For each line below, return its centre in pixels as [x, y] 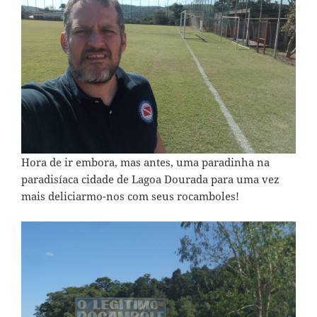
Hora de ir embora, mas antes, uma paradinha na [145, 162]
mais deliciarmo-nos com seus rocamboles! [130, 196]
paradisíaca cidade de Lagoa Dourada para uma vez [150, 179]
